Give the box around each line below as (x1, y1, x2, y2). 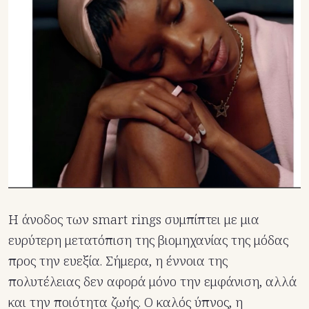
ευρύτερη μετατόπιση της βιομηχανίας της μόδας (8, 230, 288, 249)
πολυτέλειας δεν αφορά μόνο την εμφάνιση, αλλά (8, 272, 297, 290)
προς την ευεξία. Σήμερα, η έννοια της (8, 251, 228, 270)
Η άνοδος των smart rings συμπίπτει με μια (8, 210, 259, 228)
